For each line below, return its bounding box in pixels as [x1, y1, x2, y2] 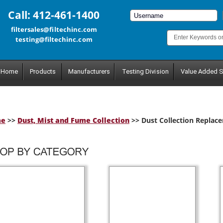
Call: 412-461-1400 [8, 8, 100, 22]
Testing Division [122, 68, 169, 75]
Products [30, 68, 56, 75]
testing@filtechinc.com [15, 35, 93, 44]
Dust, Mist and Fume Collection [17, 115, 129, 125]
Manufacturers [68, 68, 111, 75]
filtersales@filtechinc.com [10, 25, 98, 34]
